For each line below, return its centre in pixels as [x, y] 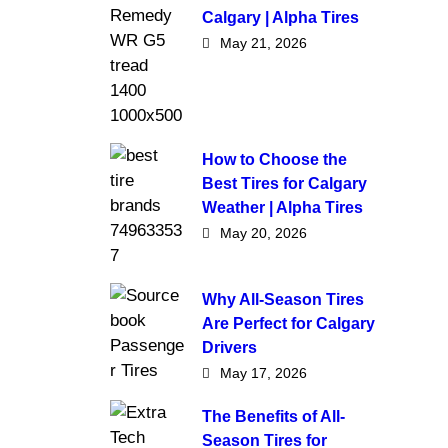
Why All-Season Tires [283, 300]
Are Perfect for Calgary [288, 324]
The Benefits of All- [273, 417]
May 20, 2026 [263, 233]
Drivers [229, 348]
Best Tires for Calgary [284, 184]
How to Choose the [274, 160]
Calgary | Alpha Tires [280, 18]
